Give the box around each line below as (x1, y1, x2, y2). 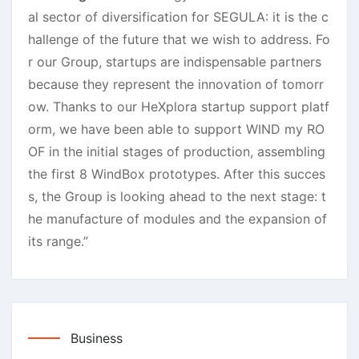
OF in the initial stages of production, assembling (28, 143, 325, 159)
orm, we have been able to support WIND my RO (28, 120, 325, 137)
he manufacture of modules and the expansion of (28, 210, 327, 227)
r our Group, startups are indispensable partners (28, 53, 321, 70)
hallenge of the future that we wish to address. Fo (28, 30, 330, 47)
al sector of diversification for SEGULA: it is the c (28, 8, 329, 25)
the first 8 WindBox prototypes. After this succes (28, 165, 325, 182)
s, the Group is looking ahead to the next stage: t (28, 188, 326, 204)
